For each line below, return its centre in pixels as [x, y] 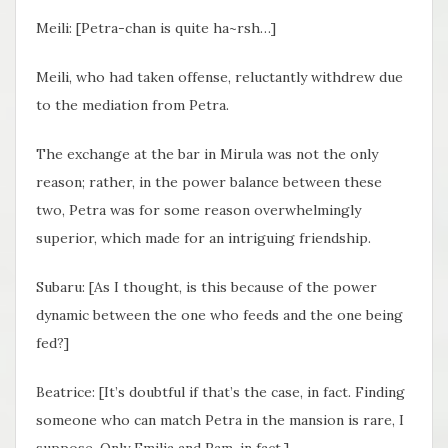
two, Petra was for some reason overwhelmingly [198, 210]
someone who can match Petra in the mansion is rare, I [220, 420]
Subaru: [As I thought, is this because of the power [206, 287]
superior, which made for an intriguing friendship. [203, 238]
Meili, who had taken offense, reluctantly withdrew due [219, 77]
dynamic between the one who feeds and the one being [219, 315]
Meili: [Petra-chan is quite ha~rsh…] [156, 28]
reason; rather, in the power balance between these [209, 182]
